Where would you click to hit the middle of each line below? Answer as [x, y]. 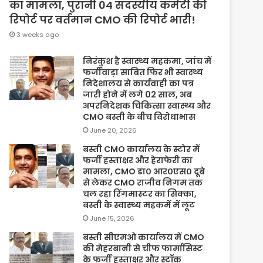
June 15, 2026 [112, 218]
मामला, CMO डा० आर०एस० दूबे [144, 171]
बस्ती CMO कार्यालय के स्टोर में [141, 149]
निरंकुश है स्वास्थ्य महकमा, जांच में [147, 61]
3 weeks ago [38, 34]
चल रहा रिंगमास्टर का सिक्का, [140, 193]
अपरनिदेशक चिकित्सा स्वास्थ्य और [147, 105]
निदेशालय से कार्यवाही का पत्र [139, 83]
